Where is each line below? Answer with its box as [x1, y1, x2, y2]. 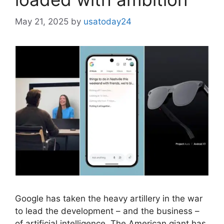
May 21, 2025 [15, 16, 68, 27]
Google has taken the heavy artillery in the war [15, 193, 202, 203]
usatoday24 [83, 16, 131, 27]
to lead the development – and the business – [15, 205, 199, 216]
